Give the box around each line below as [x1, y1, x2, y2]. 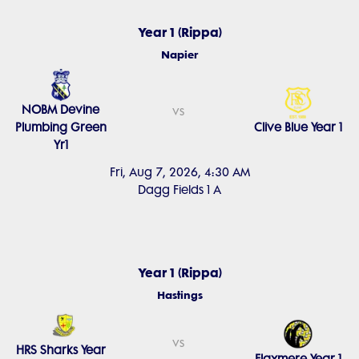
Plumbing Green [14, 120, 107, 135]
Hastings [156, 288, 203, 301]
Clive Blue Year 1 [254, 120, 343, 135]
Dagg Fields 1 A [138, 183, 221, 197]
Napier [161, 48, 198, 61]
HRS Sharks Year [15, 343, 106, 357]
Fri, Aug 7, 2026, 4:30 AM [109, 165, 250, 179]
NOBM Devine [22, 103, 100, 117]
